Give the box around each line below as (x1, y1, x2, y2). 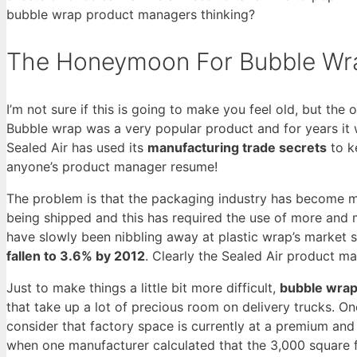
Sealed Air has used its (6, 139, 147, 155)
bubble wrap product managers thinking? (6, 6, 255, 23)
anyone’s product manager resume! (6, 158, 218, 175)
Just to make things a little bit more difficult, (6, 279, 280, 296)
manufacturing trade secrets (147, 139, 327, 155)
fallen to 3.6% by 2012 (6, 247, 145, 264)
